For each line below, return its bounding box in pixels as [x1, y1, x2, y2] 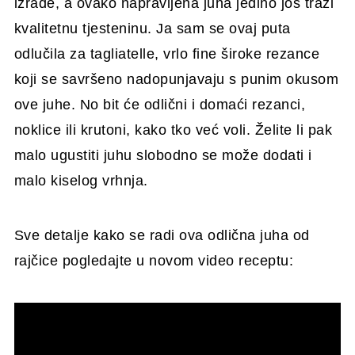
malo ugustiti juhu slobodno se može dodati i [13, 147, 312, 163]
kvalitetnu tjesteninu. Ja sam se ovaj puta [13, 20, 291, 36]
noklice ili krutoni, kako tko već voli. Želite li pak [13, 121, 333, 138]
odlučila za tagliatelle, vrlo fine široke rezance [13, 45, 320, 62]
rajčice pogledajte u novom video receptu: [13, 252, 294, 269]
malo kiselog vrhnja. [13, 172, 148, 189]
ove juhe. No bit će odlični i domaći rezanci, [13, 96, 306, 113]
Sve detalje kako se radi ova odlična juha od [13, 227, 310, 243]
